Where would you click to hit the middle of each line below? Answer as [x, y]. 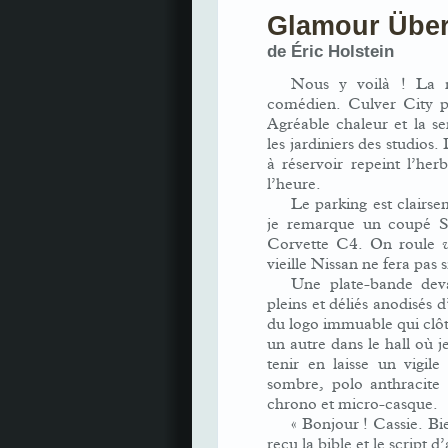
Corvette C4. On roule [354, 244]
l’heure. [294, 184]
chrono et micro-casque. [352, 404]
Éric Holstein [342, 51]
